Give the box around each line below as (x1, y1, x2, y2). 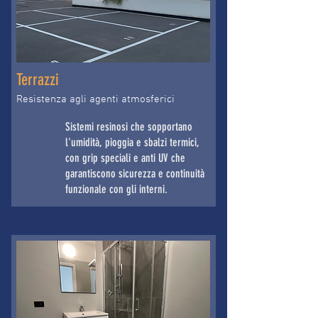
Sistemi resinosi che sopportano (65, 120, 192, 133)
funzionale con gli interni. (65, 182, 168, 196)
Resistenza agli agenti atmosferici (16, 92, 175, 104)
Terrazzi (16, 70, 59, 89)
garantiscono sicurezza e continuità (65, 167, 204, 180)
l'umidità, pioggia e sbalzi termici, (65, 136, 199, 149)
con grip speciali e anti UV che (65, 151, 185, 165)
